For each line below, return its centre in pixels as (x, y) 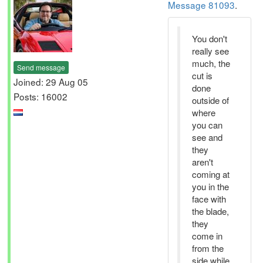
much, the (211, 63)
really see (210, 51)
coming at (211, 174)
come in (207, 236)
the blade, (210, 211)
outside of (210, 100)
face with (209, 199)
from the (208, 248)
